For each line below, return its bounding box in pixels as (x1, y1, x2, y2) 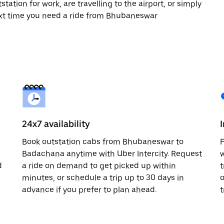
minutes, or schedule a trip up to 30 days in (22, 172, 184, 182)
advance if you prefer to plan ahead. (22, 184, 156, 194)
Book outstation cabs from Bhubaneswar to (22, 136, 183, 146)
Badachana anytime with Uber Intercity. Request (22, 148, 202, 158)
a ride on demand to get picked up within (22, 160, 176, 170)
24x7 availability (22, 118, 90, 129)
